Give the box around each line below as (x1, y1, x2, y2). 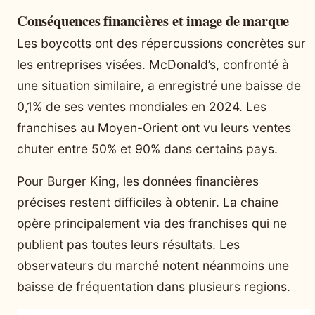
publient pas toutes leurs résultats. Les (17, 236, 240, 252)
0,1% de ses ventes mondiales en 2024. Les (17, 98, 266, 114)
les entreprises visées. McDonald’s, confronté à (17, 56, 289, 72)
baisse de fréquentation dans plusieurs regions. (17, 278, 290, 294)
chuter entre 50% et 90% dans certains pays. (17, 141, 278, 156)
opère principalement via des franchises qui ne (17, 215, 287, 231)
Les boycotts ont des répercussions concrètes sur (17, 35, 306, 51)
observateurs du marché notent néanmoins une (17, 257, 289, 273)
